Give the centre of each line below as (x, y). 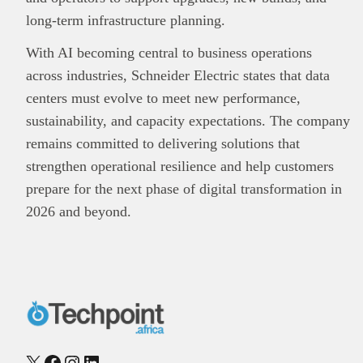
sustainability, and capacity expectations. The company (188, 120)
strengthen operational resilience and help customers (180, 166)
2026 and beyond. (79, 211)
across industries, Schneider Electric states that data (178, 75)
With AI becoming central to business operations (169, 52)
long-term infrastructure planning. (126, 20)
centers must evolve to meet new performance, (163, 98)
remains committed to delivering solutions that (163, 143)
